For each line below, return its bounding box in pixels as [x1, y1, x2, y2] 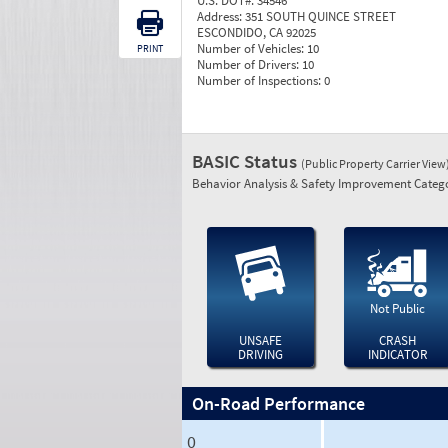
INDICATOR [367, 346, 428, 363]
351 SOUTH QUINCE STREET [245, 8, 396, 25]
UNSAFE [238, 332, 282, 349]
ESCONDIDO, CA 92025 [197, 24, 316, 41]
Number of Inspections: [197, 72, 324, 89]
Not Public [370, 300, 426, 317]
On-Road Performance [192, 392, 365, 415]
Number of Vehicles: [197, 40, 307, 57]
